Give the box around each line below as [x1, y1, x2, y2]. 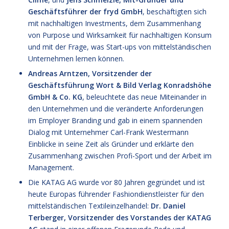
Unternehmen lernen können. [28, 54, 124, 64]
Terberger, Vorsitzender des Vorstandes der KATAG [28, 213, 211, 223]
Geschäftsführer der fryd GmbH [28, 7, 143, 17]
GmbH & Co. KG [28, 92, 82, 102]
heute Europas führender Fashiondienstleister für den [28, 189, 204, 199]
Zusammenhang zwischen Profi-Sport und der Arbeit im [28, 151, 212, 161]
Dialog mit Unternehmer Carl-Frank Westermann [28, 127, 189, 138]
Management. [28, 163, 74, 173]
